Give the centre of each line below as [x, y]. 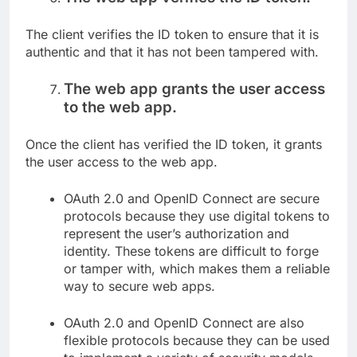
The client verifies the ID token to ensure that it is [172, 34]
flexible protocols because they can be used [197, 340]
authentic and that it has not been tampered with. [172, 51]
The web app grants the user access [194, 88]
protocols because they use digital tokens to [197, 216]
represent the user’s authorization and [177, 233]
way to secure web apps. [139, 286]
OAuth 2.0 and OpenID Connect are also [184, 322]
